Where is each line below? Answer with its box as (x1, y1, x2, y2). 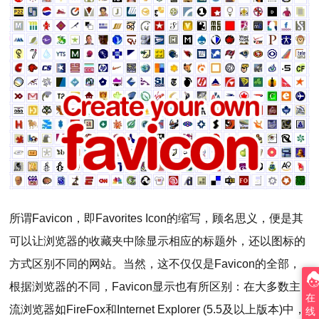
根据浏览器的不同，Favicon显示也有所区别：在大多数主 (9, 280, 301, 293)
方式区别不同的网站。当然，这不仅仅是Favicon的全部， (9, 257, 301, 270)
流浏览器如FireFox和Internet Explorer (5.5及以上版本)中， (9, 303, 306, 315)
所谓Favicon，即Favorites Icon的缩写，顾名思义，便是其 (9, 211, 304, 224)
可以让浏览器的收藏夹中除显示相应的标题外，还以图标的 (9, 234, 306, 247)
